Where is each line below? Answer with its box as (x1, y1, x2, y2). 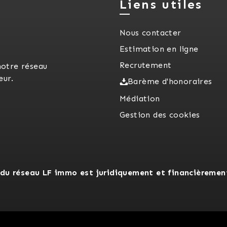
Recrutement (120, 60, 172, 70)
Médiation (120, 93, 160, 103)
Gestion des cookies (120, 109, 200, 120)
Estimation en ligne (120, 44, 199, 54)
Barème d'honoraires (128, 76, 212, 86)
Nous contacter (120, 27, 181, 37)
